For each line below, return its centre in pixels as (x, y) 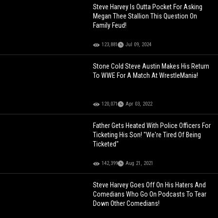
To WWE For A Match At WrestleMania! (146, 76)
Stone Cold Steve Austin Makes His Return (151, 66)
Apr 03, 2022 (139, 104)
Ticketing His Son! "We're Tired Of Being (147, 135)
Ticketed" (106, 144)
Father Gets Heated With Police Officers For (152, 126)
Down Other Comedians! (127, 204)
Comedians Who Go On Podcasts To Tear (150, 194)
